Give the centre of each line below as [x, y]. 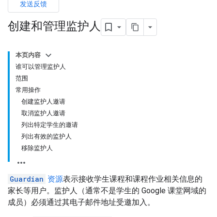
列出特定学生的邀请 [50, 125]
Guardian [27, 179]
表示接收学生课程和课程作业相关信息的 [133, 179]
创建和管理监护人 [54, 26]
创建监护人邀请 [43, 101]
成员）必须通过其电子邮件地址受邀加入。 [81, 202]
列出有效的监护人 [46, 136]
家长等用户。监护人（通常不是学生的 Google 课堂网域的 [107, 191]
